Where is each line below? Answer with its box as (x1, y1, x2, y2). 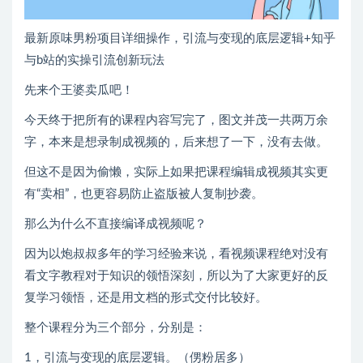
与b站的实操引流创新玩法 (24, 54, 164, 67)
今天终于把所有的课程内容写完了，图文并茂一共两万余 (24, 114, 328, 127)
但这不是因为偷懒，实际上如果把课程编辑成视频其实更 (24, 166, 328, 179)
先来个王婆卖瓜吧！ (24, 84, 134, 97)
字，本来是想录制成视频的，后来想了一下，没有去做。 (24, 136, 328, 149)
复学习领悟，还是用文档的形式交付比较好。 (24, 292, 267, 305)
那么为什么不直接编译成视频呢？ (24, 218, 207, 231)
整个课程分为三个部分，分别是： (24, 322, 207, 335)
